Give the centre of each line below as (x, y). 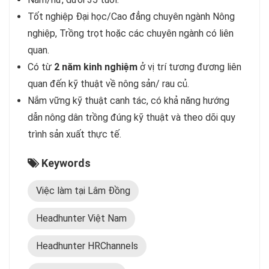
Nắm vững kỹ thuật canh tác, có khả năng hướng (128, 100)
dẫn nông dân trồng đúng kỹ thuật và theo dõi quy (131, 117)
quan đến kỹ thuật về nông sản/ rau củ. (108, 83)
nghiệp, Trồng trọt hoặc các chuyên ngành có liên (131, 33)
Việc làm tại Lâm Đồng (83, 190)
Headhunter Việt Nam (81, 218)
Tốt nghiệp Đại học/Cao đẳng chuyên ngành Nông (131, 16)
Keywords (65, 163)
